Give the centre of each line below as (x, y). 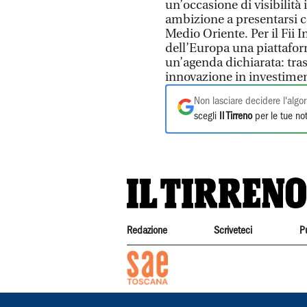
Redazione (147, 231)
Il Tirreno (236, 116)
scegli (207, 116)
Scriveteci (233, 231)
